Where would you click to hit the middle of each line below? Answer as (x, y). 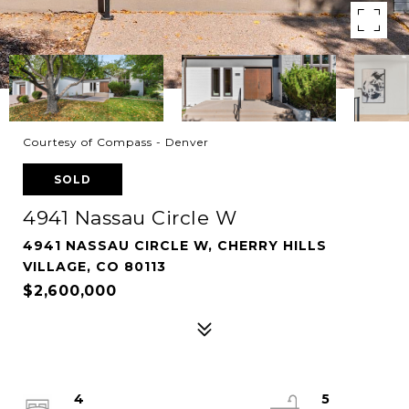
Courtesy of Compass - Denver (116, 142)
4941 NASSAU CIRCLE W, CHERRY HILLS (175, 246)
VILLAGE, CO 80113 (94, 267)
